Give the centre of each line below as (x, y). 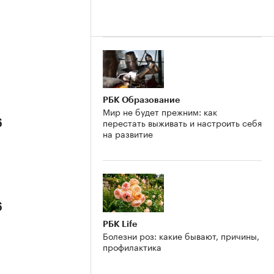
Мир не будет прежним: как (160, 112)
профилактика (132, 247)
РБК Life (120, 224)
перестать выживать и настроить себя (182, 123)
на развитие (128, 134)
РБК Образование (141, 100)
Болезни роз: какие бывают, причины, (181, 236)
